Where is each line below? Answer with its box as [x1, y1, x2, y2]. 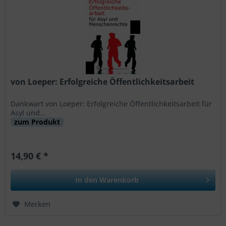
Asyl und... [11, 107, 48, 118]
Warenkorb [99, 175, 139, 185]
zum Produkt [14, 117, 61, 127]
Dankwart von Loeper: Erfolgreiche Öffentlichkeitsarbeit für [11, 98, 212, 108]
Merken [24, 199, 51, 209]
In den [75, 175, 98, 185]
